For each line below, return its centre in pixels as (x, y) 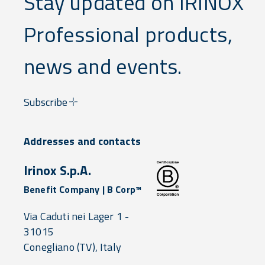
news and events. (103, 66)
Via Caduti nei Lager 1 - (77, 216)
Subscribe (46, 102)
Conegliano (49, 247)
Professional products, (128, 34)
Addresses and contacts (82, 141)
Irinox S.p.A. (57, 170)
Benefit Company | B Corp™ (83, 189)
